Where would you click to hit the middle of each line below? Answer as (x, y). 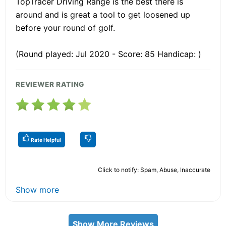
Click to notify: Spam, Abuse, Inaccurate (154, 169)
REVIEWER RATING (50, 84)
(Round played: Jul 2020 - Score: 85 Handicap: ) (108, 54)
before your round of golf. (65, 27)
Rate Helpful (45, 139)
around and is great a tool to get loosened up (103, 14)
